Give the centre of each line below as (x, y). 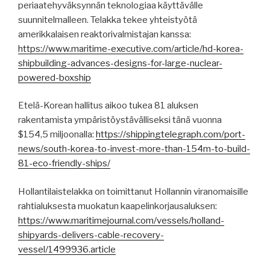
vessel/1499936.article (67, 249)
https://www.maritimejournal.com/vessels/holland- (121, 220)
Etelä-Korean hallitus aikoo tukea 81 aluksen (108, 106)
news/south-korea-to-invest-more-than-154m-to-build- (134, 149)
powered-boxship (55, 77)
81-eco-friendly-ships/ (64, 164)
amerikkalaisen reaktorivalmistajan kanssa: (105, 34)
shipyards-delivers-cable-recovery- (91, 235)
